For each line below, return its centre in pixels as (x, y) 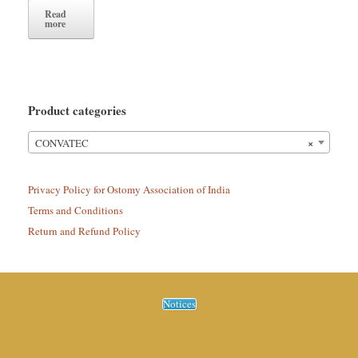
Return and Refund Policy (84, 231)
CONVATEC (62, 143)
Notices (179, 303)
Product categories (77, 110)
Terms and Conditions (76, 210)
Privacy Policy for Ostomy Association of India (129, 189)
